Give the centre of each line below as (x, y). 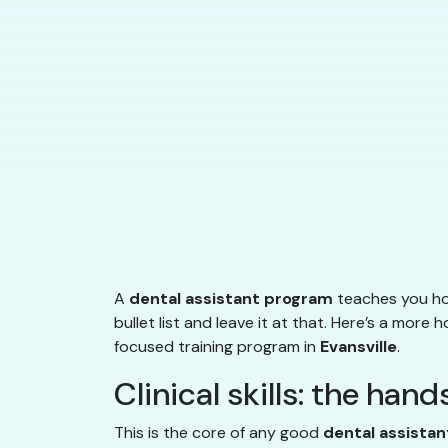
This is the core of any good (218, 433)
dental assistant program (231, 299)
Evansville (358, 347)
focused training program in (217, 347)
